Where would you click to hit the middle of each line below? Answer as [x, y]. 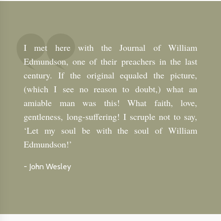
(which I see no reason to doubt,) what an [110, 89]
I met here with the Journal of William [110, 48]
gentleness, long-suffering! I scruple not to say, [110, 117]
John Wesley [50, 167]
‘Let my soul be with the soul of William [110, 130]
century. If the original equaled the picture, [110, 75]
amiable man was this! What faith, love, [110, 103]
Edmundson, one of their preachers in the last [110, 61]
